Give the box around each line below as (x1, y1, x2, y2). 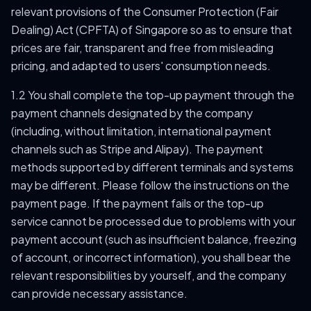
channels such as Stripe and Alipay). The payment (11, 142, 263, 156)
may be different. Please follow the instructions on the (11, 178, 289, 192)
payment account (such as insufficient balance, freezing (11, 232, 296, 246)
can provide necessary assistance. (11, 286, 187, 301)
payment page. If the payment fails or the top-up (11, 196, 264, 210)
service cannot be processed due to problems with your (11, 214, 296, 228)
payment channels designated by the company (11, 106, 253, 120)
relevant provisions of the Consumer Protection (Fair (11, 4, 278, 19)
